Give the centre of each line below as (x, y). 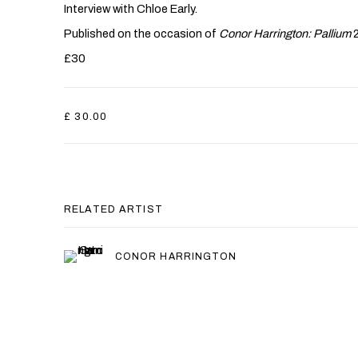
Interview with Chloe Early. (131, 9)
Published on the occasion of (141, 34)
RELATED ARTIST (113, 209)
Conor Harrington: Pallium (285, 34)
